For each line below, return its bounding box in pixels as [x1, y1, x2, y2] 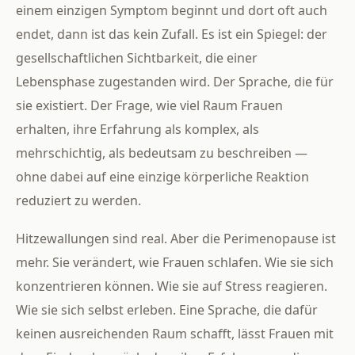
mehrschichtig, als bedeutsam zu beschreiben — [16, 143, 307, 162]
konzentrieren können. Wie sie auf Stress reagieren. [16, 277, 327, 295]
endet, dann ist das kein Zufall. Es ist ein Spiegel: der [16, 25, 327, 43]
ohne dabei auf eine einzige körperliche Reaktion [16, 167, 309, 185]
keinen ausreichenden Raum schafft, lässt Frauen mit [16, 324, 334, 342]
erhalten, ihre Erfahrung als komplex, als [16, 120, 259, 138]
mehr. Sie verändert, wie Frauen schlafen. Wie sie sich [16, 253, 334, 271]
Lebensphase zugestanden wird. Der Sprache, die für [16, 72, 334, 90]
